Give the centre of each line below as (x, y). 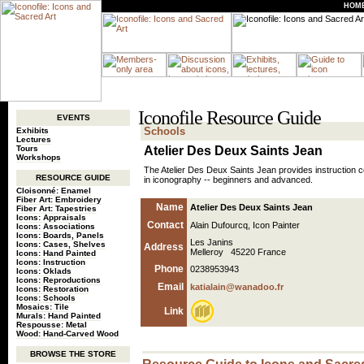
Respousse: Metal (52, 325)
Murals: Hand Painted (58, 316)
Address (164, 247)
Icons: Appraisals (51, 217)
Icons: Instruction (51, 262)
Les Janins (212, 242)
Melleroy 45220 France (238, 252)
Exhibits (32, 130)
